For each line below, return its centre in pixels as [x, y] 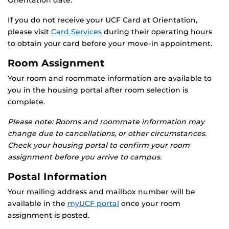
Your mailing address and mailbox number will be [101, 192]
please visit [29, 32]
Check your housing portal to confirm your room [99, 145]
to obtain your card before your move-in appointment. [110, 44]
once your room [150, 204]
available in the [38, 204]
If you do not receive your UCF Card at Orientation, [102, 20]
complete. [26, 102]
